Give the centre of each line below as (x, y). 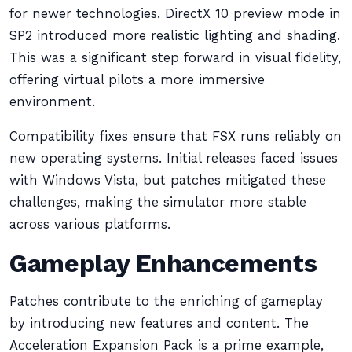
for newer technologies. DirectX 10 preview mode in (175, 14)
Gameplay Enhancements (163, 263)
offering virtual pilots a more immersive (137, 80)
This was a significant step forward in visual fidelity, (175, 58)
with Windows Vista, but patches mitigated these (168, 180)
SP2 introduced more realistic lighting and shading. (175, 36)
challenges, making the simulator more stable (158, 202)
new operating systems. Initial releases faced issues (174, 158)
